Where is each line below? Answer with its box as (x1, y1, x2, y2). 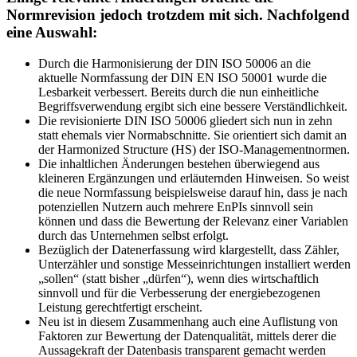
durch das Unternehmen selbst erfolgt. (38, 228, 229, 242)
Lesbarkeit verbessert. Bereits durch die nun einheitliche (38, 84, 319, 99)
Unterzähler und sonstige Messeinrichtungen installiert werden (38, 257, 351, 271)
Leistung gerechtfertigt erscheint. (38, 300, 202, 314)
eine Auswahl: (6, 24, 97, 41)
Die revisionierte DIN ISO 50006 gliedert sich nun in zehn (38, 113, 332, 127)
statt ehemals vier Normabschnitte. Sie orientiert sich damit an (38, 127, 347, 142)
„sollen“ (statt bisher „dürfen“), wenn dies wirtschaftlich (38, 271, 319, 285)
